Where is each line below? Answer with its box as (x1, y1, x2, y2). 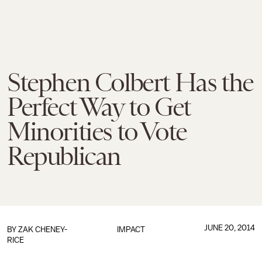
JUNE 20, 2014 (204, 223, 255, 232)
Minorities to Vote (7, 117, 187, 146)
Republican (7, 142, 121, 171)
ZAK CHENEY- (18, 225, 67, 234)
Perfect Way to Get (7, 92, 191, 122)
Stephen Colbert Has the (7, 68, 253, 97)
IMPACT (116, 225, 145, 234)
